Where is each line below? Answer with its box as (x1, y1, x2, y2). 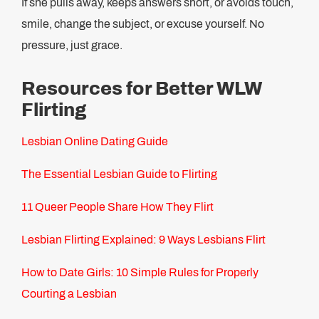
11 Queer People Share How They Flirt (21, 201, 214, 213)
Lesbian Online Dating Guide (21, 135, 168, 147)
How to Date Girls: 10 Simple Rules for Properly (21, 266, 258, 278)
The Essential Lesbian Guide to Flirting (21, 168, 217, 180)
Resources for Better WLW (21, 78, 262, 98)
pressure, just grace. (21, 39, 122, 51)
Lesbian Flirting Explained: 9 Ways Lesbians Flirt (21, 234, 266, 246)
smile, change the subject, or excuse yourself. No (21, 18, 264, 30)
